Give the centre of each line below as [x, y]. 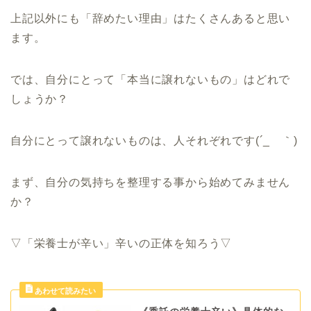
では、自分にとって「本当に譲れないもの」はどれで [151, 80]
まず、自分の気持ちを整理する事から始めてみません [151, 183]
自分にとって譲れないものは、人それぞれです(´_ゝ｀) [154, 141]
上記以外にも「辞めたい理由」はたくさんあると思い [151, 19]
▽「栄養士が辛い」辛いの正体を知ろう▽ [121, 244]
